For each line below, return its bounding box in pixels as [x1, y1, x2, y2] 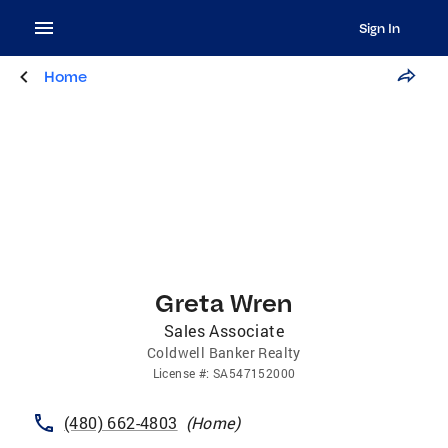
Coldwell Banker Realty [147, 343, 301, 362]
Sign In [358, 20, 400, 36]
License [152, 365, 196, 381]
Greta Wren [155, 287, 293, 318]
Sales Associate [164, 320, 284, 341]
